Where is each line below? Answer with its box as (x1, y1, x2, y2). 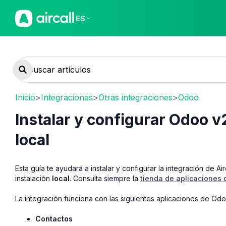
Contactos (35, 214, 73, 223)
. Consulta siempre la (70, 174, 140, 183)
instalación (15, 174, 52, 183)
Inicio (15, 92, 35, 102)
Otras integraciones (98, 92, 173, 102)
